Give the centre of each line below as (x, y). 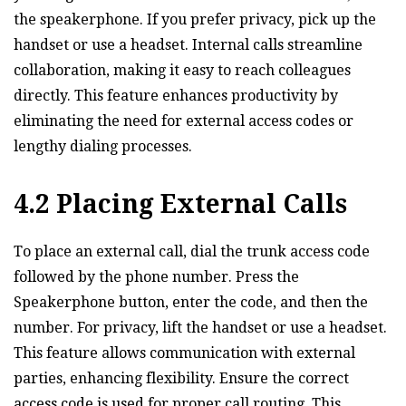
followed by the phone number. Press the (156, 276)
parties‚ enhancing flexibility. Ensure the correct (181, 378)
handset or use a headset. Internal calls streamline (188, 44)
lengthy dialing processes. (103, 146)
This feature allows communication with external (184, 353)
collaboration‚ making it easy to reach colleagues (182, 70)
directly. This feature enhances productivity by (176, 95)
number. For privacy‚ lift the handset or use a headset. (200, 327)
